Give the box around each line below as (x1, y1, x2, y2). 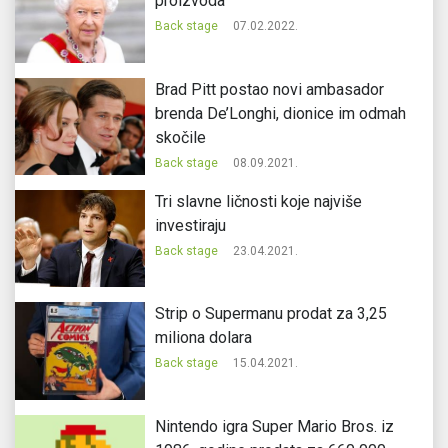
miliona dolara (154, 328, 252, 348)
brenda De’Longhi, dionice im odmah (154, 103, 406, 123)
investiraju (154, 216, 226, 236)
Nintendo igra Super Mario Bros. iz (154, 416, 394, 436)
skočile (154, 127, 206, 147)
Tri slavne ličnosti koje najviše (154, 192, 362, 212)
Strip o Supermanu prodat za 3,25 (154, 304, 387, 324)
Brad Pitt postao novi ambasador (154, 79, 384, 99)
